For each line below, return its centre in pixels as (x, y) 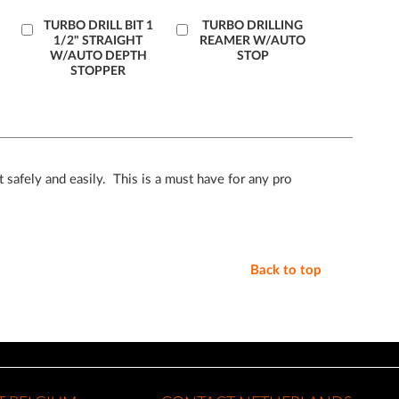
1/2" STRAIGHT (98, 41)
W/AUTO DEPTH (98, 56)
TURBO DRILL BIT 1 (98, 25)
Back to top (286, 270)
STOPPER (98, 71)
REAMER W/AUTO (253, 41)
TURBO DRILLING (253, 25)
